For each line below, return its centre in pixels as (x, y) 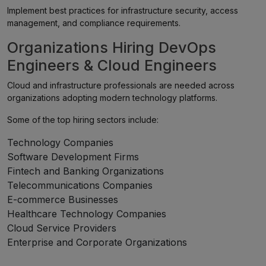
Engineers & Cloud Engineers (112, 65)
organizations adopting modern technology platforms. (112, 98)
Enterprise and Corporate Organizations (97, 242)
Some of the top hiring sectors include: (83, 120)
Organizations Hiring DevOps (112, 47)
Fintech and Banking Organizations (85, 171)
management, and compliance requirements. (94, 23)
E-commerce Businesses (63, 199)
